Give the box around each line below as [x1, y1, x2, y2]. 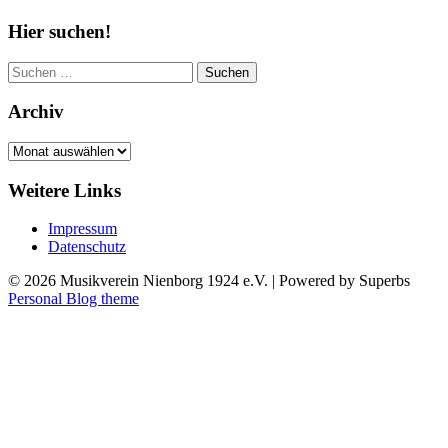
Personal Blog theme [8, 290, 139, 308]
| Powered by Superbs [272, 272, 410, 290]
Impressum [48, 220, 117, 238]
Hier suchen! [8, 20, 111, 42]
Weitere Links [8, 179, 121, 201]
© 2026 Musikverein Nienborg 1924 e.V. [8, 272, 272, 290]
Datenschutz [48, 238, 126, 256]
